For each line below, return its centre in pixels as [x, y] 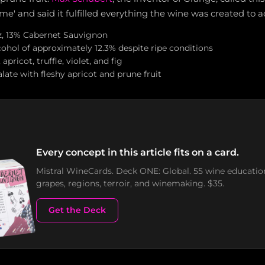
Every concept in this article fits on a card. [138, 152]
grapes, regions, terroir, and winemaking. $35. [130, 183]
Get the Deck [77, 210]
